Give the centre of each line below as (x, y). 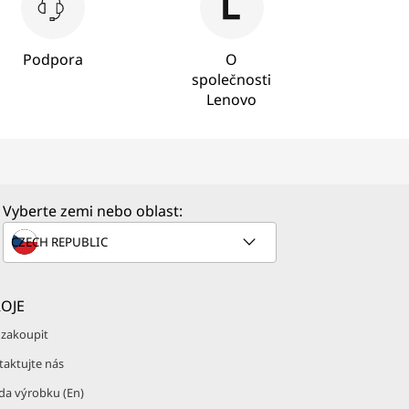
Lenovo (232, 100)
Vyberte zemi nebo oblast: (93, 211)
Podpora (52, 59)
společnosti (232, 79)
